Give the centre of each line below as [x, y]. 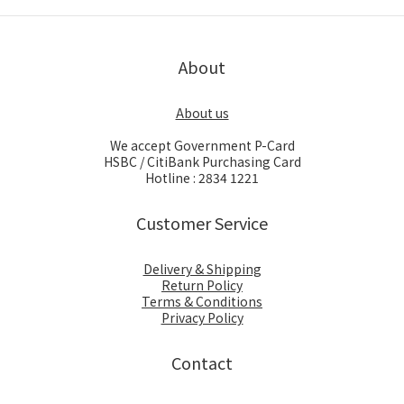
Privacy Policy [202, 317]
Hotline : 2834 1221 [202, 178]
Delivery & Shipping [202, 269]
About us [202, 113]
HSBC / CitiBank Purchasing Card [202, 161]
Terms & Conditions [202, 301]
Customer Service [202, 223]
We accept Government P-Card [202, 145]
